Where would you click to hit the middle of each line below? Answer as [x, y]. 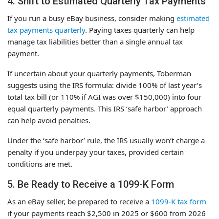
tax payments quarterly [46, 30]
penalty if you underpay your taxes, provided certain [96, 152]
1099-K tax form [179, 201]
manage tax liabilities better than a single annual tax [95, 41]
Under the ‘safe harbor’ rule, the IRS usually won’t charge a [106, 140]
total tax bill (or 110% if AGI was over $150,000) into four [104, 97]
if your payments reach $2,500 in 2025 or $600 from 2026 [107, 213]
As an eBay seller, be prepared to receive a [79, 201]
